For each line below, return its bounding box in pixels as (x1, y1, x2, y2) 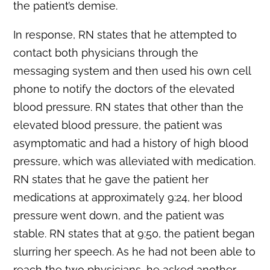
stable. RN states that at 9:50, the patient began (13, 227, 256, 240)
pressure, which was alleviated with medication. (13, 155, 256, 168)
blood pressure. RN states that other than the (13, 101, 244, 114)
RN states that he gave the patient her (13, 173, 209, 186)
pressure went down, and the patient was (13, 209, 225, 222)
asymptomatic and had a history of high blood (13, 137, 249, 150)
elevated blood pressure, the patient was (13, 119, 223, 132)
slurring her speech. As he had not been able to (13, 245, 256, 259)
